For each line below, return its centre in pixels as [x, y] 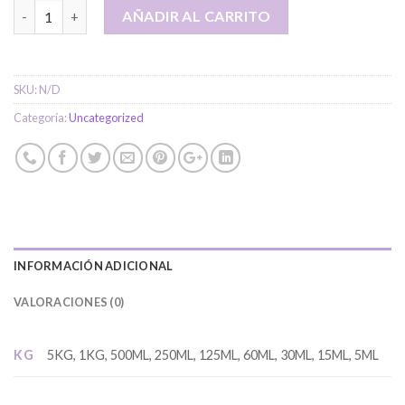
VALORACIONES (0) [69, 302]
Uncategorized [106, 118]
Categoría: [41, 118]
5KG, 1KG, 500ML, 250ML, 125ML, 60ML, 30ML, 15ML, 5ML [213, 355]
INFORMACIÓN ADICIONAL [94, 266]
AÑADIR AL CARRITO [197, 16]
